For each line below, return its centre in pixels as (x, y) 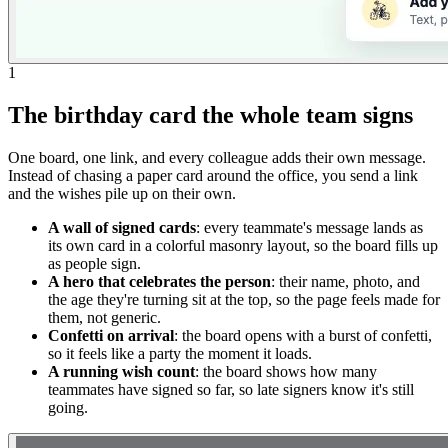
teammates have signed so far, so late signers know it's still (231, 389)
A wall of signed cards (122, 227)
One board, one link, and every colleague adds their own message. (217, 157)
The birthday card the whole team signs (210, 115)
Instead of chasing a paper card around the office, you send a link (213, 175)
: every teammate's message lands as (309, 227)
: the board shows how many (286, 371)
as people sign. (94, 263)
